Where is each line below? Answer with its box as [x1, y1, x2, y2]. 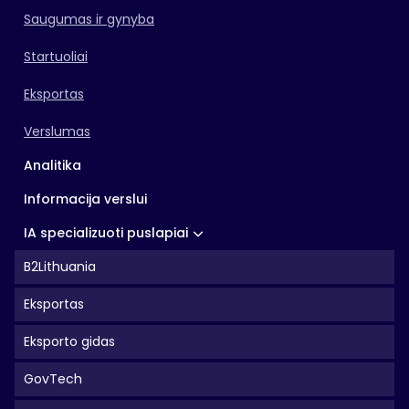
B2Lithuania [24, 257, 96, 276]
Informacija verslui [24, 190, 147, 208]
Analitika [24, 156, 81, 174]
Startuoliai [24, 47, 88, 66]
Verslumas [24, 122, 90, 141]
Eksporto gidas [24, 332, 115, 351]
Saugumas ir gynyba [24, 10, 154, 28]
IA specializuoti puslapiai [24, 224, 188, 242]
